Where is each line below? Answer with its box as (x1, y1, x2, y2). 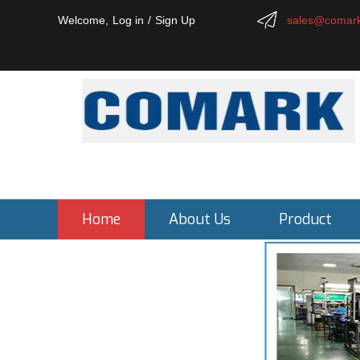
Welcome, (58, 14, 108, 27)
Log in (112, 14, 144, 27)
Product (279, 210, 332, 229)
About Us (169, 210, 231, 229)
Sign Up (155, 14, 195, 27)
